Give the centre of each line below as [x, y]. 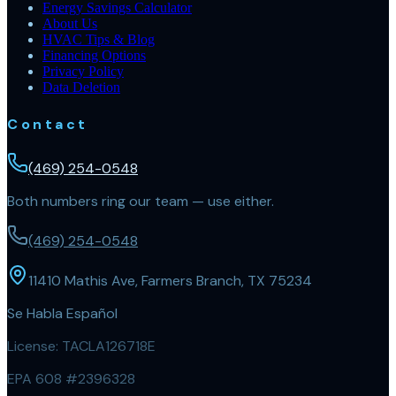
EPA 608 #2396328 [71, 378]
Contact [48, 124]
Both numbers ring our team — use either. [141, 201]
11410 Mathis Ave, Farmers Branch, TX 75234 [170, 280]
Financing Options [94, 56]
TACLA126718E [109, 346]
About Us [70, 24]
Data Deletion [81, 88]
